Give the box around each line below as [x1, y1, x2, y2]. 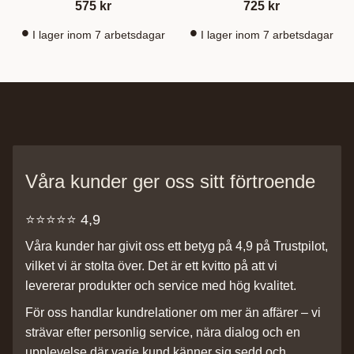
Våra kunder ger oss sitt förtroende [25, 171, 315, 193]
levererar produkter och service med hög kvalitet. [25, 278, 296, 292]
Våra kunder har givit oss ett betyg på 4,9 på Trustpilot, [25, 239, 328, 253]
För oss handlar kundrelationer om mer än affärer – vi [25, 306, 321, 320]
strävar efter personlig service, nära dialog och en [25, 326, 300, 340]
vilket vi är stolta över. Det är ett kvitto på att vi [25, 258, 277, 273]
